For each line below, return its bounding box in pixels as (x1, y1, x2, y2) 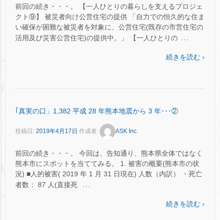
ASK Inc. (115, 128, 138, 135)
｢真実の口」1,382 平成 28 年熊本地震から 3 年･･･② (15, 107, 178, 115)
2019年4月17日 (36, 128, 78, 135)
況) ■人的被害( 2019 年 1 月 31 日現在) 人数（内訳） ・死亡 (15, 170, 202, 178)
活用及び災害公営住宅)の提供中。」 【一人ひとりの (15, 33, 178, 42)
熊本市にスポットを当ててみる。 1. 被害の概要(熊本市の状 (15, 160, 199, 168)
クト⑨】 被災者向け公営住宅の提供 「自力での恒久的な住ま (15, 12, 205, 21)
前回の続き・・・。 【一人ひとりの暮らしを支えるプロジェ (15, 2, 203, 10)
